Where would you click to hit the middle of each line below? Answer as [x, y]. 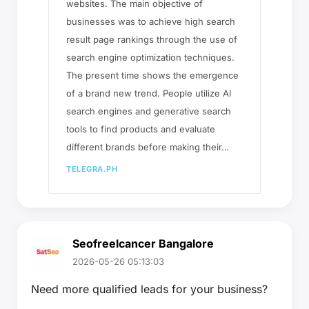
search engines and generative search [149, 111]
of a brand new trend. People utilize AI [149, 93]
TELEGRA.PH [92, 169]
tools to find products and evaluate [141, 129]
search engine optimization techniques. [150, 57]
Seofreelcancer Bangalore [143, 243]
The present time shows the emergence [152, 75]
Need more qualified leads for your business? [149, 289]
